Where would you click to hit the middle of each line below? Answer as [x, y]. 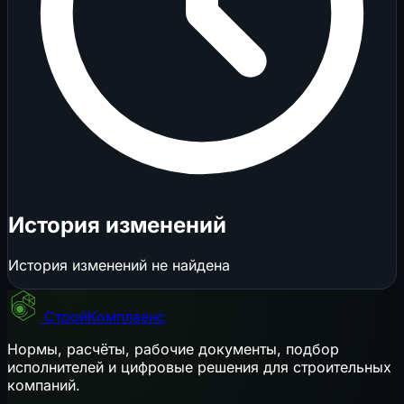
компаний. [44, 385]
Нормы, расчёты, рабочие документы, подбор [173, 349]
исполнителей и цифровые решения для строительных [199, 367]
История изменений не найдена [119, 265]
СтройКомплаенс [105, 316]
